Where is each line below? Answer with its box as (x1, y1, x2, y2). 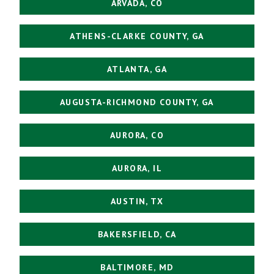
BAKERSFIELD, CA (98, 229, 176, 240)
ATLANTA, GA (106, 64, 168, 75)
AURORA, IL (112, 163, 162, 174)
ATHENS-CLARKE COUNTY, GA (70, 31, 204, 42)
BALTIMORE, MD (100, 262, 174, 273)
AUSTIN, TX (111, 196, 163, 207)
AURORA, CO (110, 130, 164, 141)
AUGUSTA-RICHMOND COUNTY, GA (60, 97, 214, 108)
